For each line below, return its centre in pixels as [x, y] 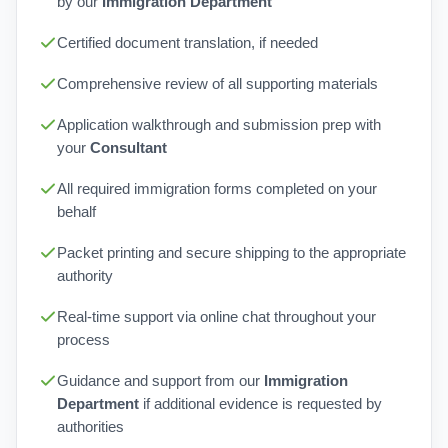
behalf [76, 212]
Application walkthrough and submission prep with [219, 125]
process [83, 340]
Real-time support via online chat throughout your [216, 317]
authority [85, 276]
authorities [90, 427]
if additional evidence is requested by [260, 404]
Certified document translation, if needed [187, 43]
